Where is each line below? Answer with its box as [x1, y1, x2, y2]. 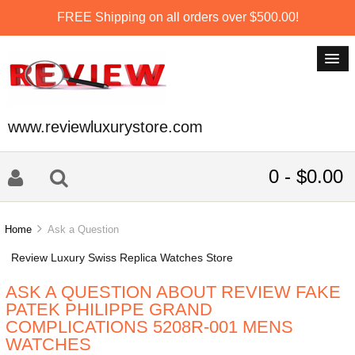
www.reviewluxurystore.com [8, 118, 203, 136]
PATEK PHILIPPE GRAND [5, 300, 212, 320]
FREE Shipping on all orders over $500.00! [56, 10, 299, 24]
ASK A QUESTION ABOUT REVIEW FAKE [5, 282, 341, 303]
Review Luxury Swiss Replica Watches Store [10, 251, 233, 264]
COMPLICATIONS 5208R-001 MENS [5, 317, 293, 338]
